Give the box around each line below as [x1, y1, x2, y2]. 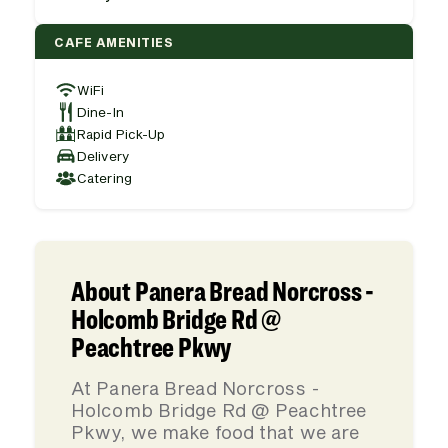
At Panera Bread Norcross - [71, 377, 320, 399]
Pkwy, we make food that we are [71, 421, 360, 443]
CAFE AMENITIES [54, 34, 173, 49]
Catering [77, 169, 132, 186]
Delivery [77, 147, 129, 164]
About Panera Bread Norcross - [71, 274, 375, 308]
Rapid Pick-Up [77, 125, 166, 142]
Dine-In [77, 103, 124, 120]
